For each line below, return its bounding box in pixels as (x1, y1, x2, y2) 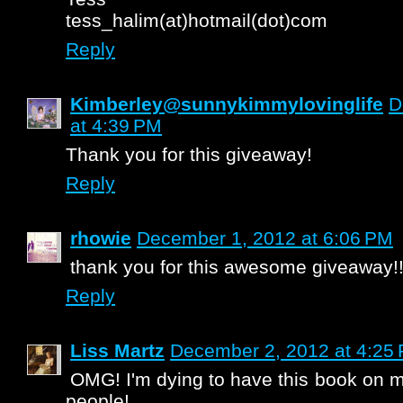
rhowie (70, 228, 131, 248)
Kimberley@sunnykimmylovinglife (70, 94, 383, 114)
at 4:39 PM (70, 115, 162, 136)
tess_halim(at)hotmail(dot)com (66, 10, 327, 31)
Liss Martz (70, 340, 165, 361)
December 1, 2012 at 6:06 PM (137, 228, 393, 248)
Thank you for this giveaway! (66, 144, 312, 165)
